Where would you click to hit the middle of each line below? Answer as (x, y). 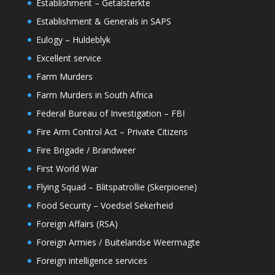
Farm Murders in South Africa (94, 95)
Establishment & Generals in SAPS (103, 21)
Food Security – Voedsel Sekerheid (104, 206)
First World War (67, 169)
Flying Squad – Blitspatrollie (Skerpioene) (116, 187)
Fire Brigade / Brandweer (86, 150)
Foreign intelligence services (91, 261)
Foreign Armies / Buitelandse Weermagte (118, 242)
